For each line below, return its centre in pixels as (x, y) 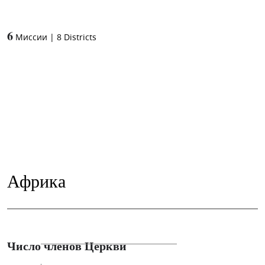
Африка (36, 180)
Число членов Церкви (67, 245)
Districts (80, 37)
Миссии (31, 37)
